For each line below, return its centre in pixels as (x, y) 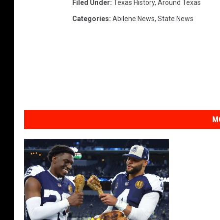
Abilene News (134, 18)
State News (176, 18)
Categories (91, 18)
